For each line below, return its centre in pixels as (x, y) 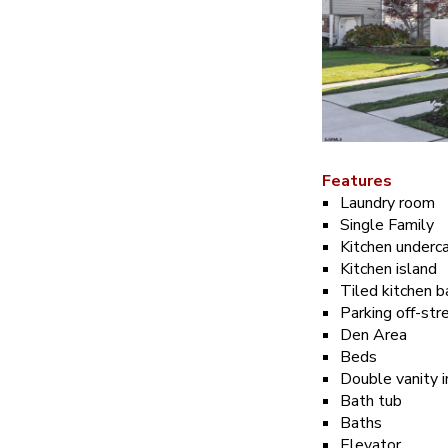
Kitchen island (388, 268)
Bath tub (371, 400)
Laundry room (387, 202)
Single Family (387, 224)
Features (357, 180)
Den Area (373, 334)
